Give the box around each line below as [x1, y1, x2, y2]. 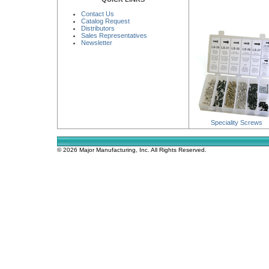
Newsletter [81, 39, 112, 46]
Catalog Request [81, 17, 130, 25]
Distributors [81, 25, 115, 32]
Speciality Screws [211, 119, 262, 126]
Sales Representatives [81, 32, 147, 39]
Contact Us [81, 10, 114, 17]
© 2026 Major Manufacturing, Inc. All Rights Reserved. [57, 147, 207, 153]
